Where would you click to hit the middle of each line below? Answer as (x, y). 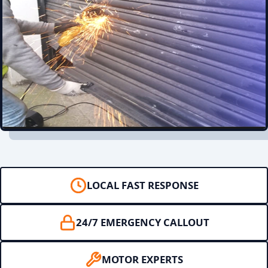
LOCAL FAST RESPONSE (142, 185)
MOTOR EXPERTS (142, 259)
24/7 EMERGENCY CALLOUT (142, 222)
